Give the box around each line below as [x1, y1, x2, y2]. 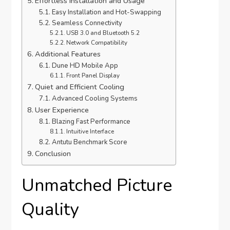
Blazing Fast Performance [51, 117, 130, 127]
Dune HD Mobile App [51, 61, 118, 71]
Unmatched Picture [22, 174, 172, 198]
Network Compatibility [66, 39, 128, 47]
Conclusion [35, 148, 71, 159]
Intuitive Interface [66, 127, 114, 136]
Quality [22, 198, 79, 222]
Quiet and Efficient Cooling [35, 82, 125, 92]
